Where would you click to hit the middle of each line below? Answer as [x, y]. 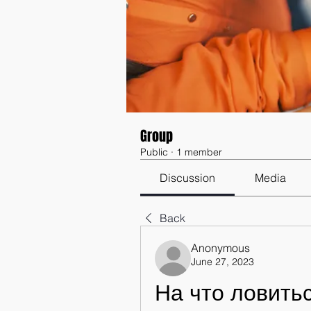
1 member [199, 152]
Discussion [188, 178]
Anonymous [220, 248]
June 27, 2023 [222, 262]
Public [154, 152]
